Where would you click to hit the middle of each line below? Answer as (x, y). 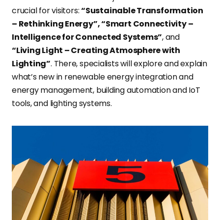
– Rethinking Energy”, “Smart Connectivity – (103, 24)
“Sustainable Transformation (142, 10)
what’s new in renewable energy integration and (103, 77)
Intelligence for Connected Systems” (87, 37)
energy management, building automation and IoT (106, 90)
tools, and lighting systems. (62, 103)
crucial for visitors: (47, 10)
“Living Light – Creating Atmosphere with (96, 50)
